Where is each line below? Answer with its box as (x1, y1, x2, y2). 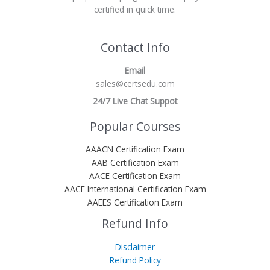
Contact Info (100, 39, 170, 55)
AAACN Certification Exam (86, 143, 184, 155)
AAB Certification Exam (91, 157, 179, 169)
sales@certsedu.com (95, 78, 175, 90)
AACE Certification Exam (89, 170, 181, 182)
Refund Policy (109, 254, 161, 266)
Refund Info (102, 216, 168, 232)
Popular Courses (90, 118, 180, 134)
